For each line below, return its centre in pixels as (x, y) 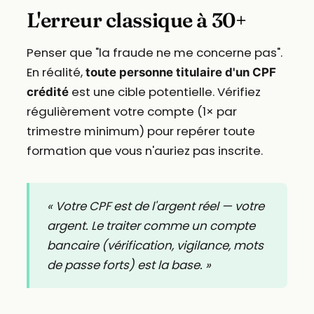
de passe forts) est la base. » (129, 265)
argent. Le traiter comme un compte (151, 225)
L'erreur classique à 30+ (136, 20)
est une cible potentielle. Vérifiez (164, 91)
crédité (47, 91)
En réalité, (56, 72)
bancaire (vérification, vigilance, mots (156, 245)
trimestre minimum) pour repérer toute (141, 131)
